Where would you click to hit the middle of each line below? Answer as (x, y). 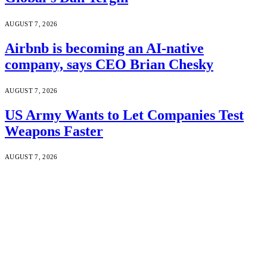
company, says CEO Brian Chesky (109, 64)
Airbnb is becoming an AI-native (104, 48)
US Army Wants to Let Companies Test (124, 115)
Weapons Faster (54, 131)
